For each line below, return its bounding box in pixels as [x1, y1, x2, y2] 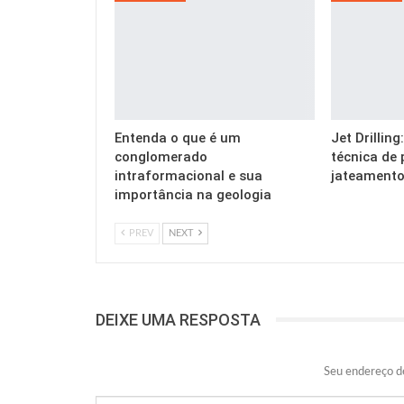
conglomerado [115, 148, 207, 165]
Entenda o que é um [115, 129, 241, 146]
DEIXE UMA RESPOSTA [96, 309, 261, 329]
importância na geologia [115, 186, 271, 203]
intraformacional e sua [115, 167, 262, 184]
